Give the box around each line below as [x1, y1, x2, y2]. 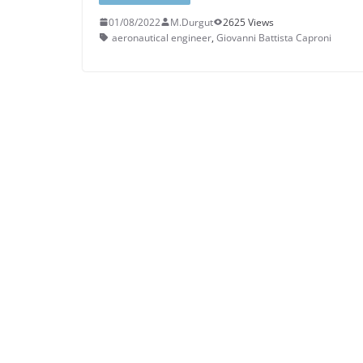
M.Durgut [170, 15, 213, 29]
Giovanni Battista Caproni [216, 30, 331, 45]
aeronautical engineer [112, 30, 211, 45]
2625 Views [223, 15, 274, 29]
